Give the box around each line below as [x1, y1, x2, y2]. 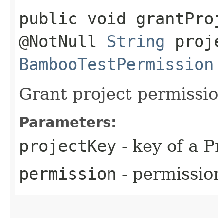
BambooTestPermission [19, 54, 214, 74]
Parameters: [19, 113, 117, 130]
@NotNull [19, 31, 107, 51]
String [107, 31, 165, 51]
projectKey [19, 136, 116, 156]
